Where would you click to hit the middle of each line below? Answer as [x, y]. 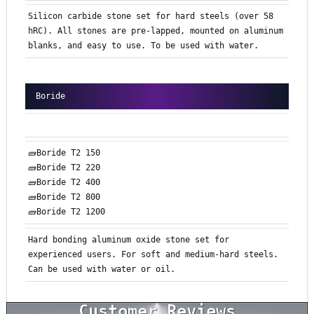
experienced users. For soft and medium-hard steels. [153, 255]
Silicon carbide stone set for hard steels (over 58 [151, 16]
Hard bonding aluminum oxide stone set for [129, 240]
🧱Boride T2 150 [64, 153]
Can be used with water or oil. [102, 269]
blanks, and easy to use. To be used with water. [143, 46]
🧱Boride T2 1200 [67, 212]
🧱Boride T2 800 [64, 197]
